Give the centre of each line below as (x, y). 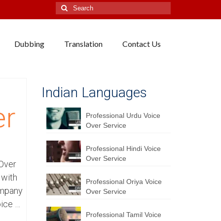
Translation (83, 44)
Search (67, 6)
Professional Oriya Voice (124, 182)
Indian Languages (94, 92)
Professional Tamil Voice (123, 215)
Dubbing (29, 44)
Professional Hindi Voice (123, 148)
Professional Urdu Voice (123, 115)
